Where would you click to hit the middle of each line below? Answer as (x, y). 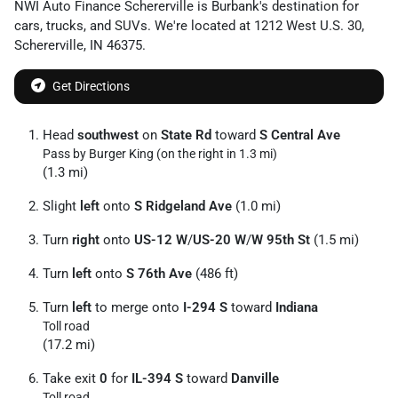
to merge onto (137, 307)
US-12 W (161, 239)
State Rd (186, 135)
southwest (108, 135)
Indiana (297, 307)
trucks (65, 25)
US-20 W (219, 239)
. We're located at (201, 25)
